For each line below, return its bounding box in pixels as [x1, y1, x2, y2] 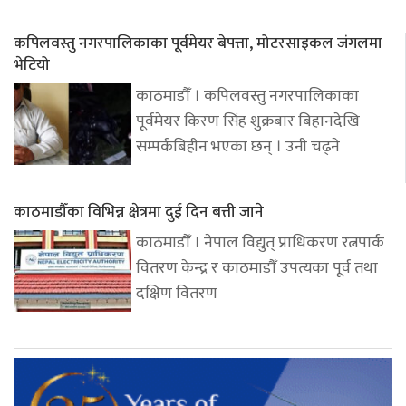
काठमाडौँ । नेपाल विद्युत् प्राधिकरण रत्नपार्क [136, 229, 384, 256]
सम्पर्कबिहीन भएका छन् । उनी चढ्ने [136, 133, 340, 160]
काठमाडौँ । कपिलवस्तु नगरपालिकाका [136, 82, 359, 110]
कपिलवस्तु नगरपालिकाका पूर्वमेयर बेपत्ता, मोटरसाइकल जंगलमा [14, 30, 382, 56]
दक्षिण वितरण [136, 280, 217, 307]
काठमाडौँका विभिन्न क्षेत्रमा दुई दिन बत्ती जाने [14, 198, 264, 225]
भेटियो [14, 52, 50, 78]
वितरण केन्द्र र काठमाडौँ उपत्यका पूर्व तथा [136, 255, 378, 282]
